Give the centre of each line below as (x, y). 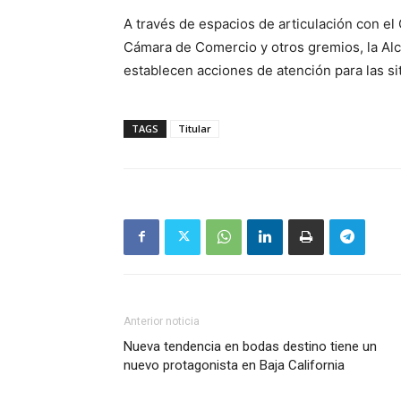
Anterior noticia (162, 321)
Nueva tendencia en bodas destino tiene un (250, 346)
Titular (195, 128)
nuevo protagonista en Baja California (234, 365)
